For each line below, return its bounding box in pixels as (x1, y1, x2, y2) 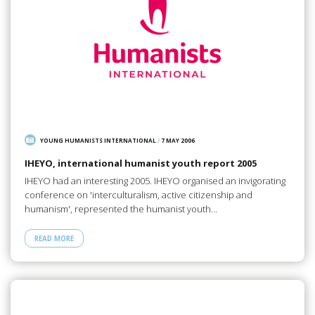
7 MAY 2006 (161, 136, 195, 144)
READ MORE (34, 233, 74, 243)
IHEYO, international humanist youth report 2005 (24, 157, 257, 170)
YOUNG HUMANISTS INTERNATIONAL (40, 136, 157, 144)
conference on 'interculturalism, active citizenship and (24, 188, 252, 201)
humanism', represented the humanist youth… (24, 202, 217, 215)
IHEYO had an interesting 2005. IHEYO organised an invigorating (24, 174, 285, 187)
